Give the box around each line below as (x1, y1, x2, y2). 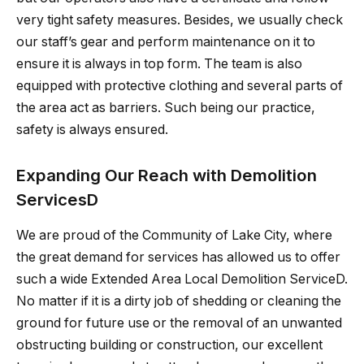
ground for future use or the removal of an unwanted (16, 315, 342, 331)
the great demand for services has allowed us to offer (16, 249, 340, 266)
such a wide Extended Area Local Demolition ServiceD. (16, 271, 348, 288)
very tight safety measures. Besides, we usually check (16, 12, 343, 28)
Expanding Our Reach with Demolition (16, 164, 317, 185)
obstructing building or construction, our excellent (16, 337, 323, 353)
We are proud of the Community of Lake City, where (16, 227, 332, 244)
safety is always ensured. (16, 122, 168, 138)
